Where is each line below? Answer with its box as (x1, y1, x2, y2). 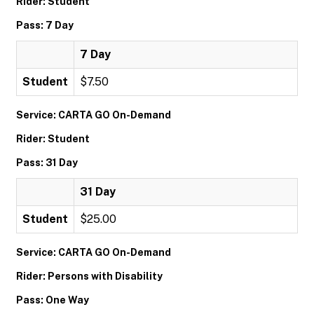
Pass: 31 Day (16, 157, 78, 168)
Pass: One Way (16, 294, 89, 306)
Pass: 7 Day (16, 20, 74, 31)
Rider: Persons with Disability (16, 271, 163, 282)
